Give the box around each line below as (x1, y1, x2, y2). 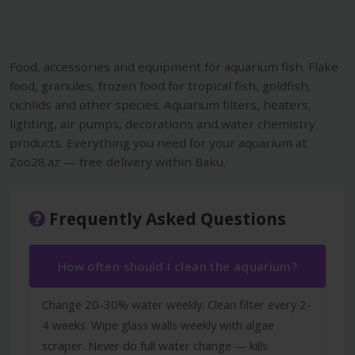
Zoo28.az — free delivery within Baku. (10, 153, 226, 170)
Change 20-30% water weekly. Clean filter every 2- (42, 296, 311, 312)
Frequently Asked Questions (45, 207, 286, 230)
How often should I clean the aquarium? (57, 258, 298, 274)
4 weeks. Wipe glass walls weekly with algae (42, 316, 274, 333)
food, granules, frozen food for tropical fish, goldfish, (10, 77, 311, 94)
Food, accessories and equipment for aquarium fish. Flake (10, 58, 338, 74)
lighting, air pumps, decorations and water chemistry (10, 115, 315, 132)
